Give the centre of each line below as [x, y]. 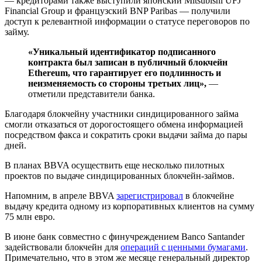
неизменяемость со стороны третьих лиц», [117, 83]
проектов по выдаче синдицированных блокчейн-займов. [120, 175]
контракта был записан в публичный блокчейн [128, 62]
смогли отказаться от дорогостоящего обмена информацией [124, 124]
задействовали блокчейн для [63, 247]
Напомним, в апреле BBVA [61, 195]
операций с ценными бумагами [183, 247]
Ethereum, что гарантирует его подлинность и [125, 73]
